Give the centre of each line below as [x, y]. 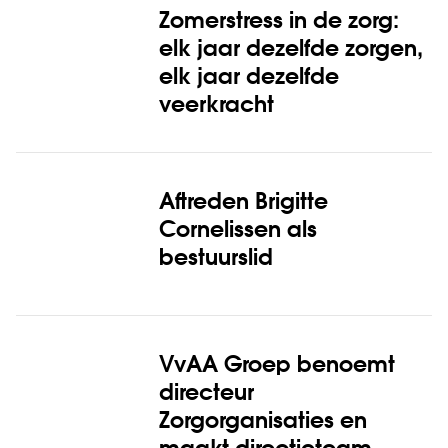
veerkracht [216, 105]
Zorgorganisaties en [262, 421]
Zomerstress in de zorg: [278, 21]
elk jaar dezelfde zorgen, [290, 49]
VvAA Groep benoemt [276, 365]
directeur [206, 393]
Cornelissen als [237, 230]
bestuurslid [215, 258]
